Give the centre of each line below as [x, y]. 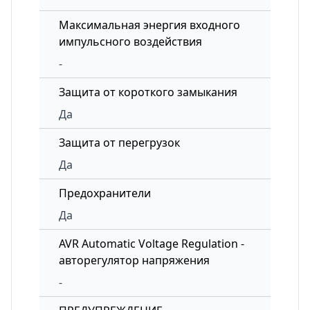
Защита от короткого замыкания [148, 92]
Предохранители [105, 193]
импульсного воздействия [130, 42]
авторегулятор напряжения [134, 260]
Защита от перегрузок [119, 143]
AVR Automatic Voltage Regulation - [152, 244]
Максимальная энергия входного [149, 25]
